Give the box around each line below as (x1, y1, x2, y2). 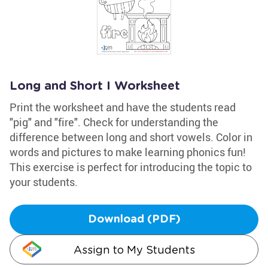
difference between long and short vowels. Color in (10, 130, 252, 144)
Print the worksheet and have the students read (10, 100, 236, 114)
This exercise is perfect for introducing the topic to (10, 160, 252, 174)
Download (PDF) (87, 214, 181, 225)
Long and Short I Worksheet (10, 80, 180, 92)
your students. (10, 175, 78, 189)
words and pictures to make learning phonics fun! (10, 145, 246, 159)
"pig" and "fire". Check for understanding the (10, 115, 218, 129)
